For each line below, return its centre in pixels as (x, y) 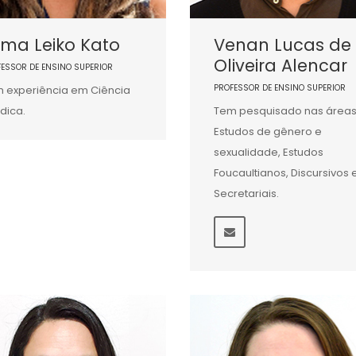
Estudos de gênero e (267, 131)
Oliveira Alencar (280, 65)
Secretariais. (247, 193)
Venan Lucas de (282, 44)
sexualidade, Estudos (268, 152)
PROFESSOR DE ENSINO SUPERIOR (279, 87)
